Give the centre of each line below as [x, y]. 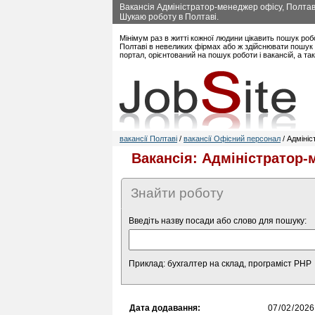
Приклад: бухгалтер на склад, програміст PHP [220, 264]
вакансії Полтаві [148, 139]
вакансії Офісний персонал [232, 139]
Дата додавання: [165, 308]
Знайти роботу [177, 193]
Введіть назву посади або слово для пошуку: [218, 221]
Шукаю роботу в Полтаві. [169, 17]
